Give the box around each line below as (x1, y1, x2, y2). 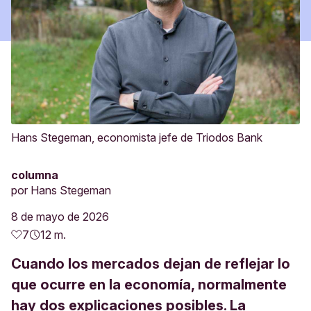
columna (11, 168, 58, 182)
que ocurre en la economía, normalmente (11, 276, 287, 293)
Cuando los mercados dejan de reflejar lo (11, 255, 290, 272)
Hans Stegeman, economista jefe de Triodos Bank (11, 131, 262, 144)
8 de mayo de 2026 (11, 210, 109, 224)
